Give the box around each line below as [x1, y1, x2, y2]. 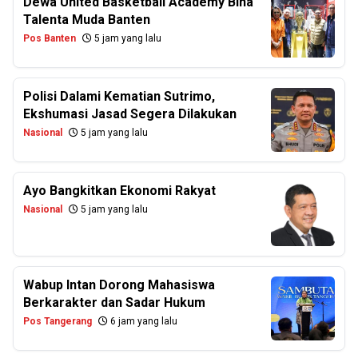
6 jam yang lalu [108, 316, 177, 327]
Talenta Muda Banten [23, 12, 150, 27]
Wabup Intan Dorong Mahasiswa [23, 277, 215, 292]
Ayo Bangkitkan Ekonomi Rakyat [23, 183, 216, 198]
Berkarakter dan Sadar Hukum [23, 295, 205, 310]
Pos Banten [23, 33, 76, 44]
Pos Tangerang [23, 316, 92, 327]
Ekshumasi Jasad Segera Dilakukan [23, 106, 237, 121]
